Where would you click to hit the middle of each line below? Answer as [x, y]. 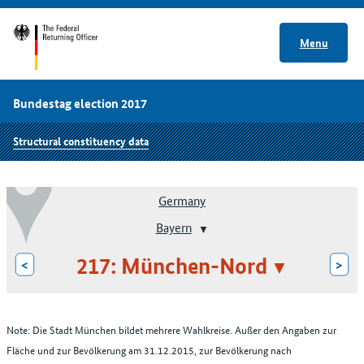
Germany [182, 201]
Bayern [173, 227]
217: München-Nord [171, 266]
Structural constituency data [81, 140]
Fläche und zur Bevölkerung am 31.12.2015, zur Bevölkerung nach [149, 349]
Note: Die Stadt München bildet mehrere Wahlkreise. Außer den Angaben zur [171, 329]
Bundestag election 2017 [80, 104]
